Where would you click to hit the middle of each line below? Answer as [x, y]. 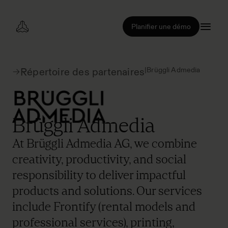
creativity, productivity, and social [99, 159]
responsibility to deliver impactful [99, 175]
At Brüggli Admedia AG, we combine [105, 143]
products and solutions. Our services [107, 191]
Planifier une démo [161, 26]
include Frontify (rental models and [104, 206]
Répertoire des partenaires [83, 72]
